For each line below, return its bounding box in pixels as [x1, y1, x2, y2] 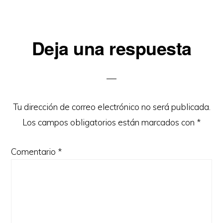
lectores [10, 89, 64, 110]
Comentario [11, 146, 58, 157]
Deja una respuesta [31, 35, 192, 61]
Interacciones [10, 35, 101, 56]
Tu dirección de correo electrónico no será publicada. [12, 102, 211, 112]
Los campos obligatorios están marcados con [22, 117, 197, 127]
